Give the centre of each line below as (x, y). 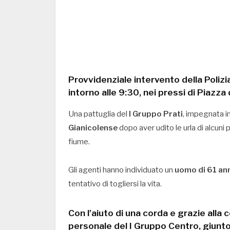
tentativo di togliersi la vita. (115, 184)
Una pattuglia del (99, 114)
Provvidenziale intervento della (136, 79)
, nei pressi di (168, 92)
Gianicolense (93, 128)
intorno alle (93, 92)
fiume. (79, 141)
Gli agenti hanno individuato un (121, 170)
